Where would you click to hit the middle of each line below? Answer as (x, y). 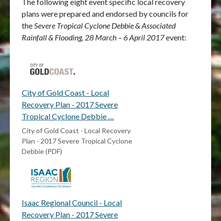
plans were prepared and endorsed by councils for (105, 14)
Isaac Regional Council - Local (72, 203)
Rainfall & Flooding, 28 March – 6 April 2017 (93, 37)
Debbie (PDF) (42, 151)
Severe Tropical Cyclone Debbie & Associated (105, 25)
